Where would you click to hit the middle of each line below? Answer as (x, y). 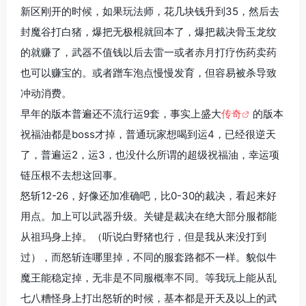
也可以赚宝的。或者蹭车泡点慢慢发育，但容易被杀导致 (149, 73)
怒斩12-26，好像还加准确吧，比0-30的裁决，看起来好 (149, 196)
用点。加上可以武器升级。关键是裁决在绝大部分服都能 (149, 217)
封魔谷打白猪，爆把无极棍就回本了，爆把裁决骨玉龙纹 (149, 32)
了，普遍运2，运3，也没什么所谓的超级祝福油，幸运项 (150, 155)
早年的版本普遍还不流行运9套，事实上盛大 (121, 114)
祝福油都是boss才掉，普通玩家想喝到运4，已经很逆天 (148, 135)
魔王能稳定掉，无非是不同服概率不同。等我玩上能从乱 (149, 278)
